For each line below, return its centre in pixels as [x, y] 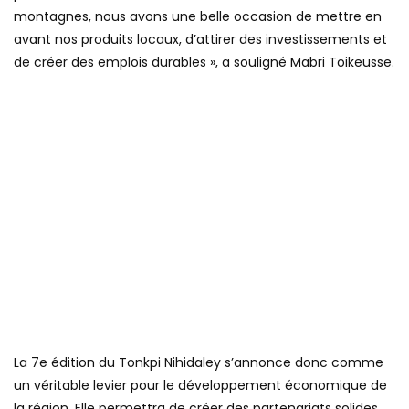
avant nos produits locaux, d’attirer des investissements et [200, 39]
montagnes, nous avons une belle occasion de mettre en [198, 16]
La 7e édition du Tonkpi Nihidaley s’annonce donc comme [199, 363]
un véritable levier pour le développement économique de [200, 386]
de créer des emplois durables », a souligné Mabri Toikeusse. [204, 62]
